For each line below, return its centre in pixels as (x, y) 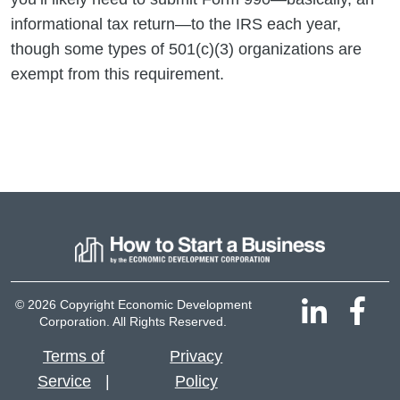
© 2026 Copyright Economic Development (133, 305)
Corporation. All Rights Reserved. (133, 322)
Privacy (196, 357)
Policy (196, 382)
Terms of (73, 357)
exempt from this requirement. (117, 74)
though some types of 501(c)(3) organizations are (186, 49)
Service (64, 382)
